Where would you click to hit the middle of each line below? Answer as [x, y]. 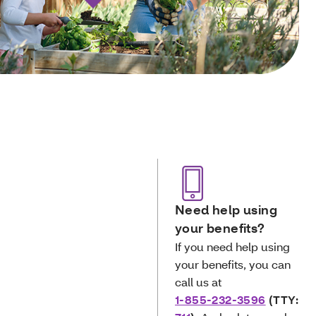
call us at [200, 282]
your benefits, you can [233, 264]
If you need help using [233, 247]
